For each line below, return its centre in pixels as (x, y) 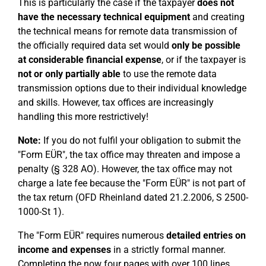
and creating (217, 17)
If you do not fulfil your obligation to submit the (141, 140)
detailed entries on (206, 235)
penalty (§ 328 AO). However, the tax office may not (125, 169)
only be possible (206, 45)
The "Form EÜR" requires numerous (92, 235)
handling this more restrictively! (83, 117)
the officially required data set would (95, 45)
